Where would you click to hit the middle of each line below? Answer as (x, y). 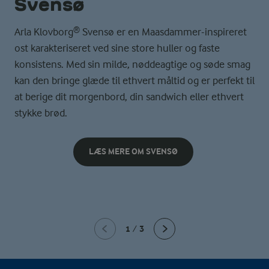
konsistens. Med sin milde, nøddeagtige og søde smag (132, 64)
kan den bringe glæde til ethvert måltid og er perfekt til (134, 80)
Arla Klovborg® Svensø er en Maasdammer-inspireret (131, 32)
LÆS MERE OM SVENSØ (133, 152)
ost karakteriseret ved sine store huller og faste (117, 48)
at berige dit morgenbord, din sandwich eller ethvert (129, 97)
